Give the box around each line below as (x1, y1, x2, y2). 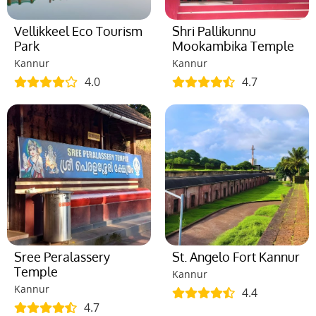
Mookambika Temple (172, 37, 294, 54)
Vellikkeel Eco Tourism (14, 23, 142, 39)
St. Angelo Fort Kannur (172, 248, 300, 265)
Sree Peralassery (14, 248, 110, 265)
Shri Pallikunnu (172, 23, 256, 39)
